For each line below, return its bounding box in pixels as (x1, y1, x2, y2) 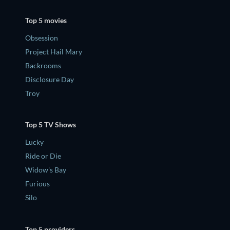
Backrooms (25, 61, 61, 70)
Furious (25, 179, 50, 188)
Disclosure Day (25, 74, 74, 84)
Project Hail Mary (25, 47, 82, 56)
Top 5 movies (25, 15, 67, 25)
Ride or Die (25, 151, 61, 161)
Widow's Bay (25, 165, 66, 175)
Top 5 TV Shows (25, 120, 76, 129)
